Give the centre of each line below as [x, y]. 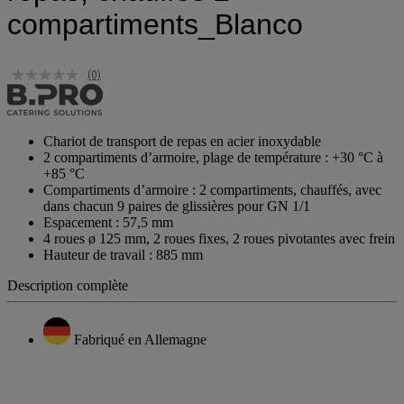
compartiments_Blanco [155, 39]
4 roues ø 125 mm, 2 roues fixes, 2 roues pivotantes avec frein [219, 252]
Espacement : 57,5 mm [108, 236]
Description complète [68, 299]
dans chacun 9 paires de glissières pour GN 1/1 [177, 220]
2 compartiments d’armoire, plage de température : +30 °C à [213, 171]
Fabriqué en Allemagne [140, 353]
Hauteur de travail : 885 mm [123, 269]
